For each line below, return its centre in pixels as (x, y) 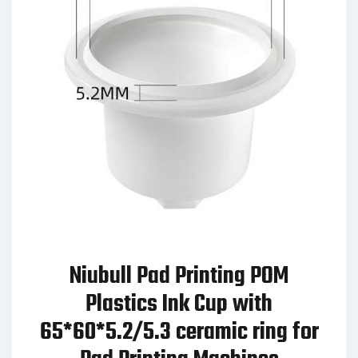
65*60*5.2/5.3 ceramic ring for (179, 332)
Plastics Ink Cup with (179, 304)
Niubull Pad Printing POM (179, 276)
